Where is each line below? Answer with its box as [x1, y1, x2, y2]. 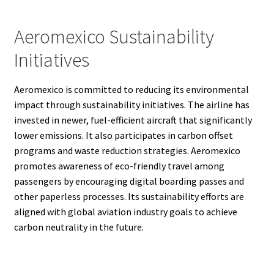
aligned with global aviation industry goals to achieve [13, 206, 237, 218]
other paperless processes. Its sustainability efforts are [13, 190, 244, 203]
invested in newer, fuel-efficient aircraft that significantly [13, 114, 252, 127]
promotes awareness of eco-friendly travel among [13, 160, 224, 172]
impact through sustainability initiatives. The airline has [13, 98, 250, 111]
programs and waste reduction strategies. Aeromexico [13, 144, 240, 157]
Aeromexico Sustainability [13, 24, 214, 49]
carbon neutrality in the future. [13, 221, 144, 234]
